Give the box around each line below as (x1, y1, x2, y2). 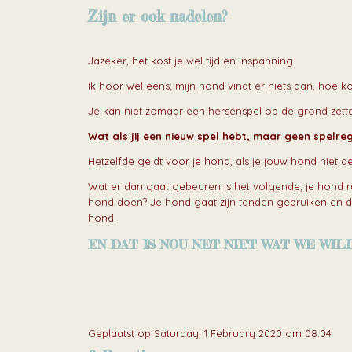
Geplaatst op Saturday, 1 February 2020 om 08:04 (88, 327, 332, 340)
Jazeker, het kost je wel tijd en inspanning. (88, 54, 295, 68)
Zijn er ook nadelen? (88, 8, 227, 27)
